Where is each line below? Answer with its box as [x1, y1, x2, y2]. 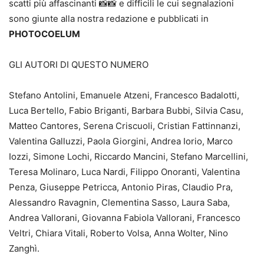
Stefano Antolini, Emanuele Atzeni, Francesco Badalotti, [9, 90, 239, 101]
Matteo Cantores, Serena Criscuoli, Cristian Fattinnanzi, [9, 120, 240, 132]
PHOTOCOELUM [9, 28, 80, 40]
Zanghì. [9, 243, 39, 255]
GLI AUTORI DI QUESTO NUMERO [9, 59, 148, 71]
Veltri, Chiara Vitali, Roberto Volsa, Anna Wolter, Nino [9, 227, 228, 239]
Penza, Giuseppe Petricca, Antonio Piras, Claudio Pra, [9, 181, 233, 193]
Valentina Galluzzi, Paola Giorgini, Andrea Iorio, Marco [9, 136, 233, 147]
